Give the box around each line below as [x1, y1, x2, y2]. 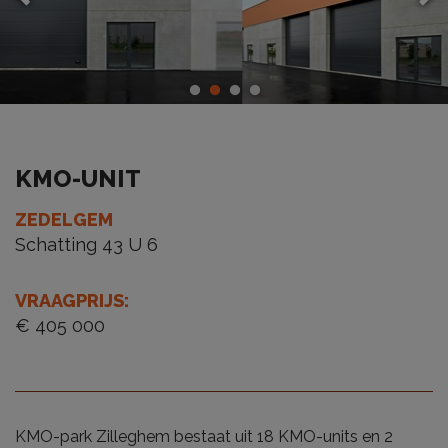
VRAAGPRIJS [15, 290, 124, 311]
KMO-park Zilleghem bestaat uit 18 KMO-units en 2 [15, 427, 393, 446]
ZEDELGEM [15, 209, 113, 230]
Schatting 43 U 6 [15, 234, 158, 255]
